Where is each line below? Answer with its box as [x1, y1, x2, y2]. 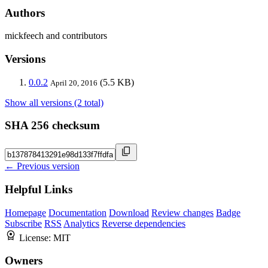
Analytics [63, 218, 99, 229]
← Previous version [5, 161, 80, 172]
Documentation [48, 207, 106, 218]
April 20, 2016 [50, 78, 98, 87]
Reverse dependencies [102, 218, 185, 229]
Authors [5, 6, 45, 19]
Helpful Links [5, 182, 72, 196]
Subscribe [5, 218, 42, 229]
